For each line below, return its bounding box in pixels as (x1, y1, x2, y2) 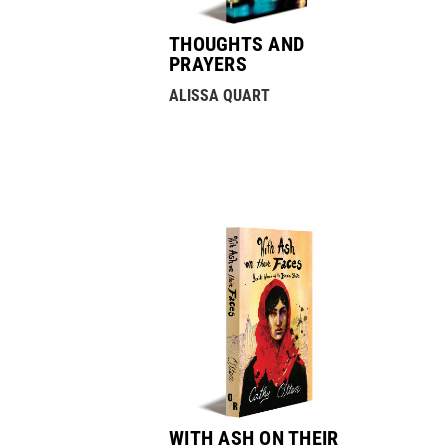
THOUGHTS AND (169, 32, 305, 57)
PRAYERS (169, 52, 247, 77)
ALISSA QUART (169, 86, 271, 106)
